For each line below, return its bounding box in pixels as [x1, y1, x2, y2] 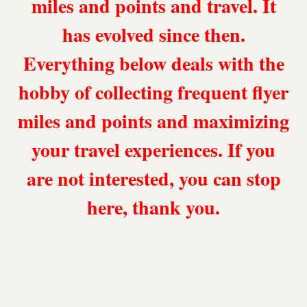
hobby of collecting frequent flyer [19, 77, 288, 106]
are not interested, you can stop [26, 164, 281, 193]
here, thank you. [87, 193, 220, 221]
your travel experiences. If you [32, 135, 275, 164]
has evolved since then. [62, 20, 245, 49]
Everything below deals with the [23, 49, 284, 77]
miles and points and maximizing [18, 106, 289, 135]
